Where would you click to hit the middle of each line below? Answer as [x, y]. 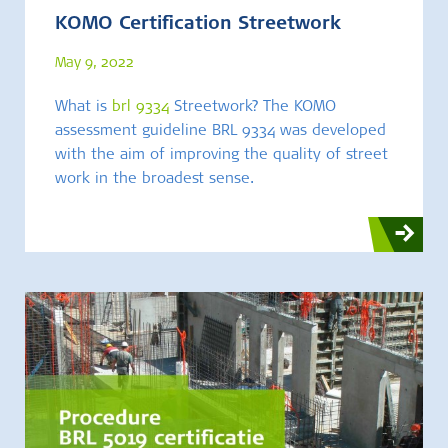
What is [83, 107]
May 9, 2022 [94, 63]
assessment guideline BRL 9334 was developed [220, 131]
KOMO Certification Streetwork [198, 24]
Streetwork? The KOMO [252, 107]
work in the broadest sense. [157, 179]
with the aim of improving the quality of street [221, 155]
